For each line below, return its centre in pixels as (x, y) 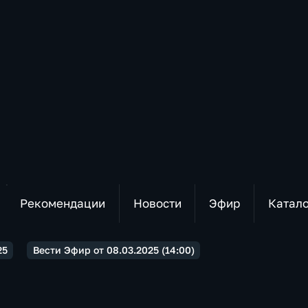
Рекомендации (62, 203)
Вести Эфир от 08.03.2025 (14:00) (113, 250)
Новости (157, 203)
